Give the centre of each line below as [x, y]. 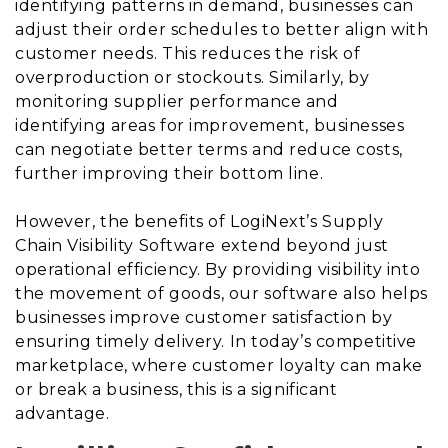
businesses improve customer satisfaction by [204, 317]
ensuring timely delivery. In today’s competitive [216, 341]
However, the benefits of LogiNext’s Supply [199, 221]
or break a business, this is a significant [176, 389]
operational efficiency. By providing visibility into [218, 269]
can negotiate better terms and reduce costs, [209, 149]
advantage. [62, 413]
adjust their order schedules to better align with [222, 29]
